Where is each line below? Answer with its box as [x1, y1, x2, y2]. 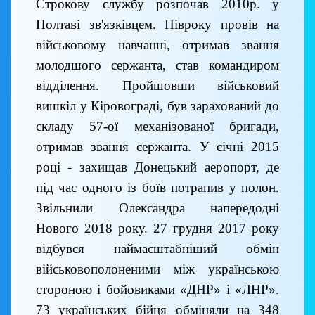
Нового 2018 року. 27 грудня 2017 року [36, 221, 279, 236]
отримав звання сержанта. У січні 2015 [36, 139, 279, 155]
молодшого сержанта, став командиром [36, 58, 279, 73]
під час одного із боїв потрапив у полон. [36, 180, 279, 195]
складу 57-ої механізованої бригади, [36, 119, 279, 134]
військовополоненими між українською [36, 262, 279, 277]
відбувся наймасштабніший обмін [36, 241, 279, 257]
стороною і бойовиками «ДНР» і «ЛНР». [36, 282, 279, 297]
